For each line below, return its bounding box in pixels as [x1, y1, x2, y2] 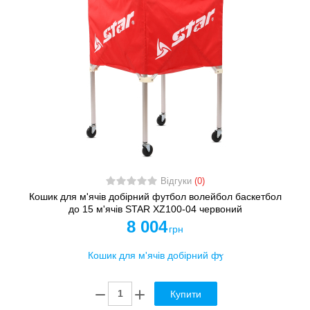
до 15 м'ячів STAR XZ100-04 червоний [68, 203, 242, 215]
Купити [170, 289, 201, 300]
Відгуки [160, 176, 194, 186]
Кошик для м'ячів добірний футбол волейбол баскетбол [28, 190, 282, 202]
